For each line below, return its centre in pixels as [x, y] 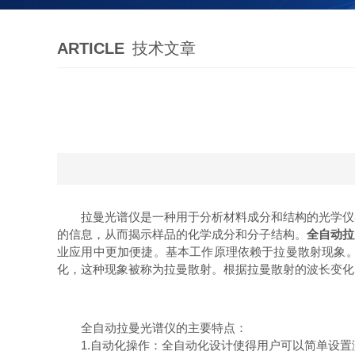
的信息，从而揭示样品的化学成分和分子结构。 [182, 234]
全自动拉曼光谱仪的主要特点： [152, 328]
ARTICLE [91, 48]
